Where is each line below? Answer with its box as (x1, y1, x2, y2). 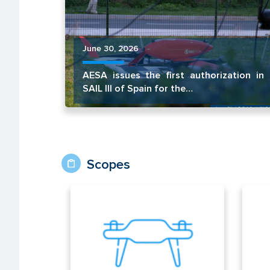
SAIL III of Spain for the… (82, 82, 193, 95)
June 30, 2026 (82, 43, 139, 54)
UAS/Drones (80, 198, 140, 212)
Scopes (87, 156, 130, 173)
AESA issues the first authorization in (82, 69, 264, 81)
